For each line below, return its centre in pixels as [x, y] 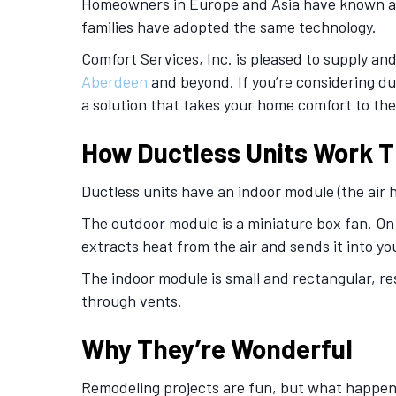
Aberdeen [114, 81]
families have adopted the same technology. [229, 27]
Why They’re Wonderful [217, 348]
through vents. [132, 301]
